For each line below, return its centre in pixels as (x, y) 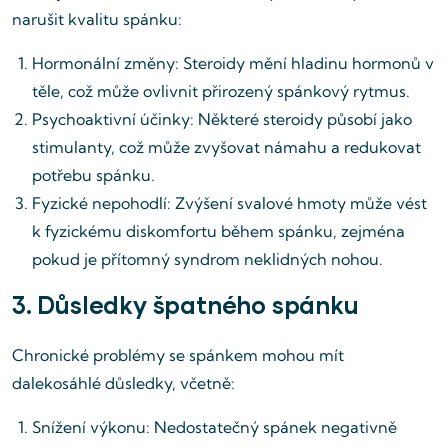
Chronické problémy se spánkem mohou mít (178, 355)
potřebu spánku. (93, 175)
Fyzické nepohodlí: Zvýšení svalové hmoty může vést (229, 203)
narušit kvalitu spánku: (97, 19)
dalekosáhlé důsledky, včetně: (123, 383)
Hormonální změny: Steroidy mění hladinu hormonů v (233, 63)
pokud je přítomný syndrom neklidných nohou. (207, 259)
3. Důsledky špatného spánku (185, 304)
